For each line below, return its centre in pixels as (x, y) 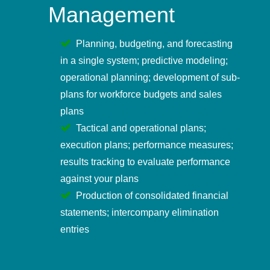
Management (111, 14)
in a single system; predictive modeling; (144, 60)
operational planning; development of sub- (150, 77)
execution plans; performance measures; (147, 145)
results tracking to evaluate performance (145, 162)
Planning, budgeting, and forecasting (154, 43)
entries (75, 229)
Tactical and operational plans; (141, 128)
